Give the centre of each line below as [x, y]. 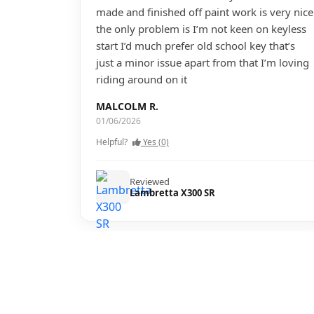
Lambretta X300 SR [172, 193]
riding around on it [142, 79]
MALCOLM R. [127, 106]
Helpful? [112, 142]
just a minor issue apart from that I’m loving [203, 62]
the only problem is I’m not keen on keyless [201, 29]
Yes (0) [156, 142]
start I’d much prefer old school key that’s [196, 46]
